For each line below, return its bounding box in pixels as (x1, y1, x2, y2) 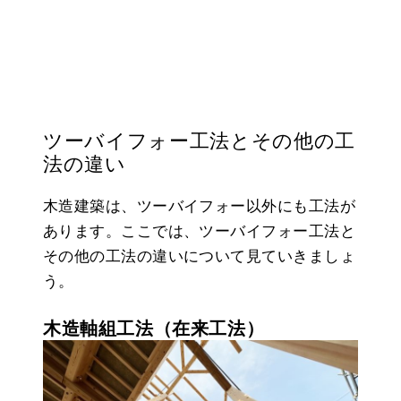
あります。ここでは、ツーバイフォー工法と (43, 222, 355, 240)
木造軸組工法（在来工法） (43, 318, 265, 338)
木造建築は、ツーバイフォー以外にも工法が (43, 197, 355, 215)
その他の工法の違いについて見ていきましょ (43, 247, 355, 265)
